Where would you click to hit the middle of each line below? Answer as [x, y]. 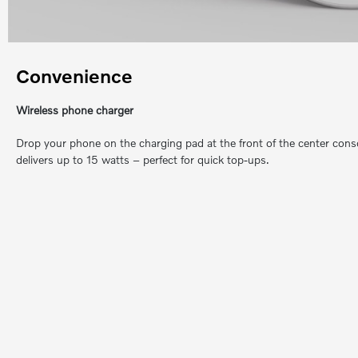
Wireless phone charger [75, 110]
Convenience [74, 76]
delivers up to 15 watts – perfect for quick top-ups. [143, 160]
